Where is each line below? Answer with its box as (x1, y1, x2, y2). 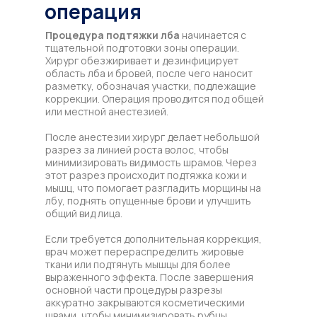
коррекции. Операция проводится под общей (45, 91, 264, 105)
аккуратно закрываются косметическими (45, 295, 245, 309)
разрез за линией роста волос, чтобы (45, 142, 229, 156)
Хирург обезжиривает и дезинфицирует (45, 53, 238, 67)
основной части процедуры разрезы (45, 282, 222, 296)
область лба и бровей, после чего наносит (45, 66, 253, 80)
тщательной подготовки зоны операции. (45, 40, 239, 54)
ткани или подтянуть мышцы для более (45, 257, 231, 271)
